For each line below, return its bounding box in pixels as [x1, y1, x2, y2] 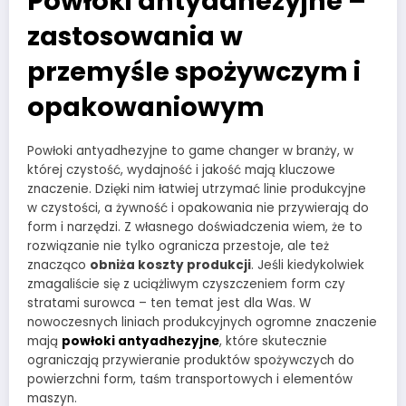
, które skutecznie [219, 333, 327, 351]
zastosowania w [27, 18, 243, 55]
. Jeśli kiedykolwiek [251, 256, 364, 275]
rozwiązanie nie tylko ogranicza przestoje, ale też [27, 237, 329, 256]
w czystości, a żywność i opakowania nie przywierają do [27, 199, 369, 217]
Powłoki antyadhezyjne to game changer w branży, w [27, 142, 353, 160]
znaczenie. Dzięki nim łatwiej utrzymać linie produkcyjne [27, 180, 366, 198]
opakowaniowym [27, 89, 265, 126]
